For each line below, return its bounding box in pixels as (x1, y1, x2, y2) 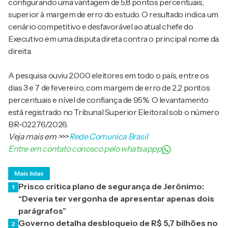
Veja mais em (8, 131, 58, 142)
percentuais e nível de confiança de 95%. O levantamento (8, 95, 209, 105)
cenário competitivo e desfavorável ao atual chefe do (8, 21, 193, 32)
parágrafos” (18, 206, 66, 216)
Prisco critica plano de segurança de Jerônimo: (18, 181, 204, 192)
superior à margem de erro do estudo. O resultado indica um (8, 9, 218, 20)
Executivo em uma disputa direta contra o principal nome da (8, 34, 219, 44)
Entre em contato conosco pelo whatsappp (8, 144, 162, 154)
